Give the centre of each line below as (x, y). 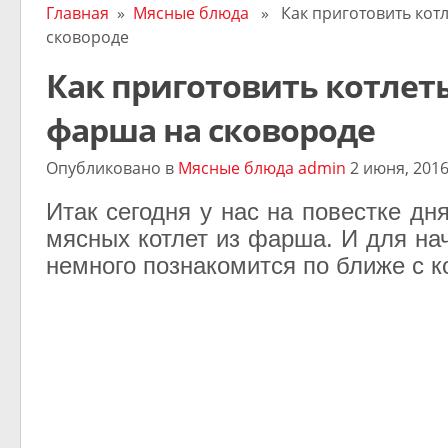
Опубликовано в (111, 168)
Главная (77, 13)
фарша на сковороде (210, 130)
